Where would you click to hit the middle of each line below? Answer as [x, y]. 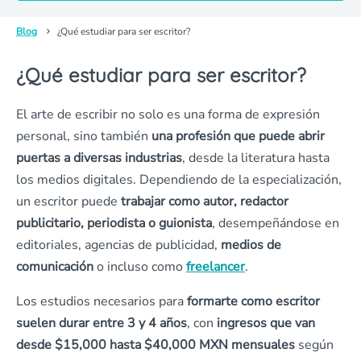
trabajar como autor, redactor [205, 201]
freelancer [216, 267]
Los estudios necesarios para [102, 301]
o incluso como [140, 267]
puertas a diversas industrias [99, 158]
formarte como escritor [253, 301]
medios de [251, 245]
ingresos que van [264, 323]
